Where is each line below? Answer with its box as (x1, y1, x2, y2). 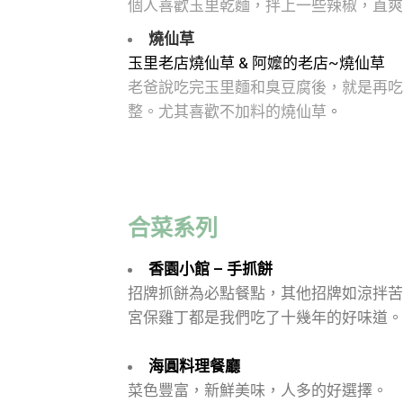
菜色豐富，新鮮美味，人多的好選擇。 (128, 381, 388, 399)
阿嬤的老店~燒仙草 (252, 53, 385, 72)
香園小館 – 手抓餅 (148, 259, 273, 278)
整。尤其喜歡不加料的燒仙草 (128, 102, 327, 121)
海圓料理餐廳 (148, 356, 240, 375)
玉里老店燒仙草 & (128, 53, 252, 72)
